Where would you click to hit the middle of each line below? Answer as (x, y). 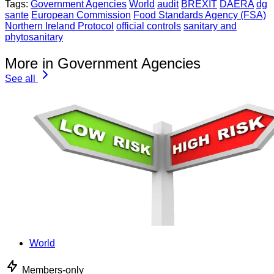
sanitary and (210, 26)
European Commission (81, 15)
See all (20, 79)
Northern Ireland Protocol (59, 26)
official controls (149, 26)
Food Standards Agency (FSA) (200, 15)
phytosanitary (34, 37)
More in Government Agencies (103, 64)
